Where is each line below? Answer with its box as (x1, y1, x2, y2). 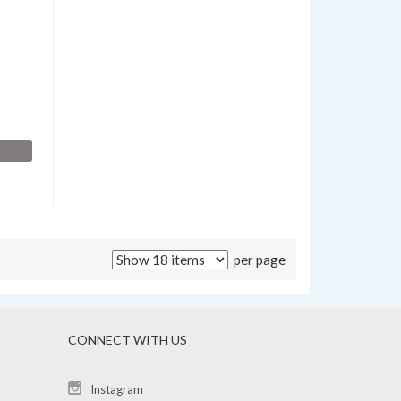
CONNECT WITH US (67, 331, 187, 347)
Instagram (90, 381, 143, 397)
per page (230, 251, 286, 268)
